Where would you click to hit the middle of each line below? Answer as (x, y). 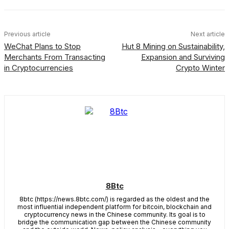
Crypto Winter (200, 68)
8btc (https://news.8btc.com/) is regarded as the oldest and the (114, 199)
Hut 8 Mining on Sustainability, (173, 46)
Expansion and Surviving (183, 57)
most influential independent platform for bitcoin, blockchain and (114, 207)
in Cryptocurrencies (39, 68)
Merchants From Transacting (55, 57)
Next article (208, 34)
